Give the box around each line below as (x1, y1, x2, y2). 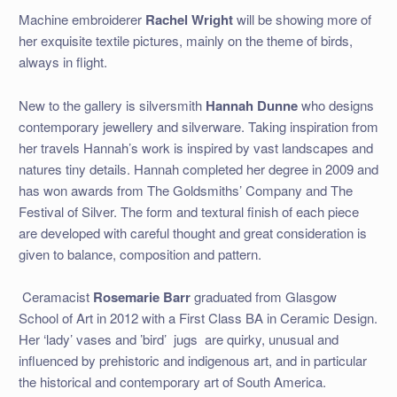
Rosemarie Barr (92, 286, 194, 307)
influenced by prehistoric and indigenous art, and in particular (18, 350, 367, 370)
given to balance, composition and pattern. (18, 244, 261, 263)
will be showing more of (232, 10, 371, 29)
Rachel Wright (144, 10, 233, 30)
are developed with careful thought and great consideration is (18, 222, 367, 242)
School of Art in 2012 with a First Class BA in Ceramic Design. (18, 307, 378, 327)
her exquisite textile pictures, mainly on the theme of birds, (18, 31, 353, 51)
